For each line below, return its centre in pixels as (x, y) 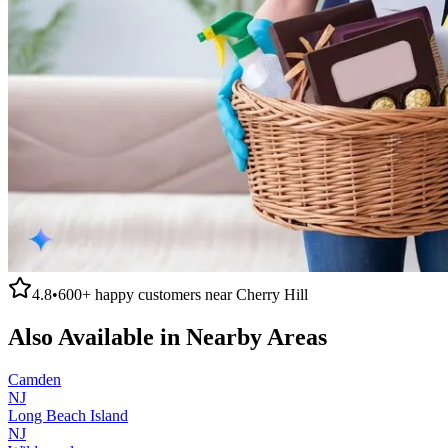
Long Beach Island (68, 415)
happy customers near (163, 294)
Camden (34, 379)
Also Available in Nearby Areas (167, 336)
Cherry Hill (272, 294)
